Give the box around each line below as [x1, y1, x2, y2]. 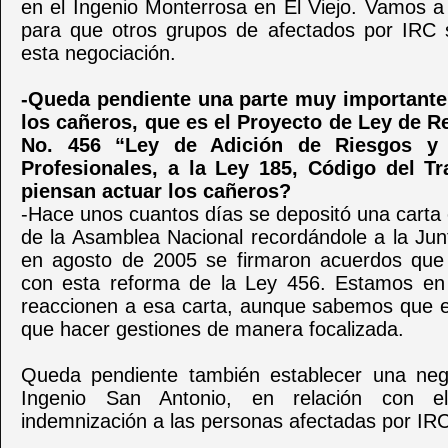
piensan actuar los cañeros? [21, 180, 291, 202]
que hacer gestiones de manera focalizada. [21, 318, 404, 340]
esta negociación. [21, 42, 176, 64]
